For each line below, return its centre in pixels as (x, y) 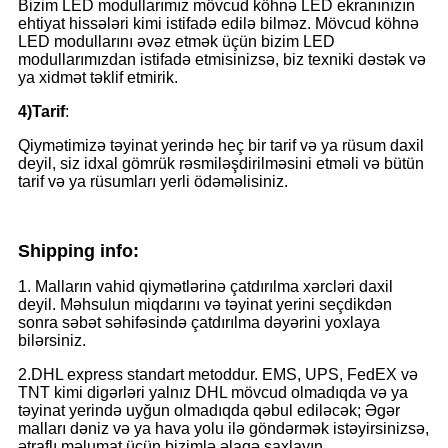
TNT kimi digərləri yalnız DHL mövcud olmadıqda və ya (213, 392)
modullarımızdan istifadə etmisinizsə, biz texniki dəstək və (222, 59)
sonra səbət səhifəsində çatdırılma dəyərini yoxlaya (199, 322)
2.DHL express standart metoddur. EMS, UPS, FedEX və (218, 374)
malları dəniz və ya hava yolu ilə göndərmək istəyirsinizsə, (223, 428)
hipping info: (84, 251)
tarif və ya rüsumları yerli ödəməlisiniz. (153, 181)
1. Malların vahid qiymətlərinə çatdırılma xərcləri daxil (205, 286)
